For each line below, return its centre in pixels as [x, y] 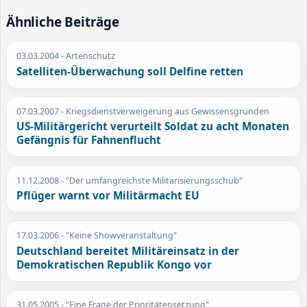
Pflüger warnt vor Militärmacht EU [108, 196]
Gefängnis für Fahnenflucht [89, 140]
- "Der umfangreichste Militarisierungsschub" [151, 180]
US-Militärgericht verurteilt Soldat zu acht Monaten [153, 127]
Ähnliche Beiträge [63, 22]
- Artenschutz [87, 56]
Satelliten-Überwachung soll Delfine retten [130, 71]
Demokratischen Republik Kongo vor [114, 265]
